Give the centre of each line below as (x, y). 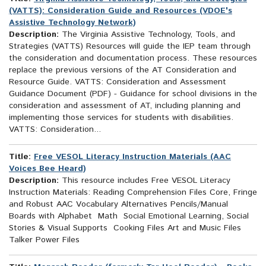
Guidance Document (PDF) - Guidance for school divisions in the (133, 94)
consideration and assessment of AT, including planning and (125, 106)
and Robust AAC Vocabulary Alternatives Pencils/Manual (118, 205)
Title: (20, 157)
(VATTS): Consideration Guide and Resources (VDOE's (121, 11)
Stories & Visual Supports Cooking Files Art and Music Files (125, 228)
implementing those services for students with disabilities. (121, 118)
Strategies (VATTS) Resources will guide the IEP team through (130, 47)
